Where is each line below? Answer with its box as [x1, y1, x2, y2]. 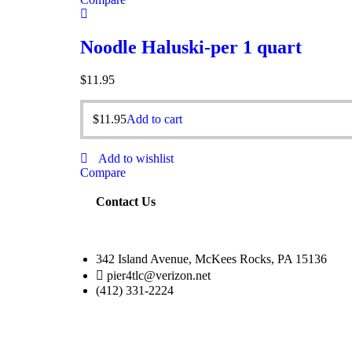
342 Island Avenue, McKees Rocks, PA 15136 [96, 252, 327, 266]
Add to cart [126, 112, 182, 126]
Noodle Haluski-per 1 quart [80, 36, 302, 57]
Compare [80, 166, 126, 180]
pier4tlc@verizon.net [107, 269, 211, 283]
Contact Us [96, 195, 156, 209]
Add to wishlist [98, 152, 174, 166]
